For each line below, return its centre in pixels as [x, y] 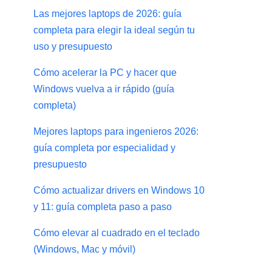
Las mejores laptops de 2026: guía [107, 14]
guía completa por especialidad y [104, 148]
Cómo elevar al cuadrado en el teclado [117, 233]
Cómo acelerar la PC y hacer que [105, 73]
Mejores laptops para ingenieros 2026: [116, 132]
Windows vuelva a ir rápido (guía [104, 89]
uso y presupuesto [73, 47]
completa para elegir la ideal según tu [114, 30]
